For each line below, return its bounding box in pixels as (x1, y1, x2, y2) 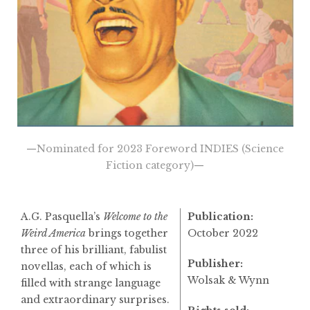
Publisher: (188, 257, 244, 270)
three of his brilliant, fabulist (21, 243, 167, 256)
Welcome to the (103, 210, 167, 223)
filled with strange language (21, 276, 161, 289)
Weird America (21, 226, 86, 239)
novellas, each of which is (21, 259, 152, 273)
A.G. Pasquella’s (21, 210, 103, 223)
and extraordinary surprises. (21, 293, 170, 306)
